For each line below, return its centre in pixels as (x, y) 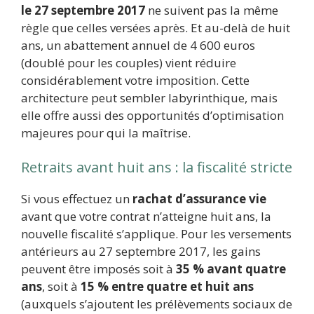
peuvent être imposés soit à (98, 269)
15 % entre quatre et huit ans (167, 287)
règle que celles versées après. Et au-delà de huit (156, 27)
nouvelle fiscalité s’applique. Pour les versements (156, 234)
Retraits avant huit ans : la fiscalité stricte (157, 168)
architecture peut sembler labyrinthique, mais (149, 97)
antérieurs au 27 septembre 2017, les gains (141, 252)
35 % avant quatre (231, 269)
